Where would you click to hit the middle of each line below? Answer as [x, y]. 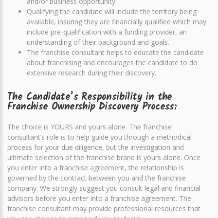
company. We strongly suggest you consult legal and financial [104, 188]
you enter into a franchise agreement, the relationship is [96, 168]
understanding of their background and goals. [98, 42]
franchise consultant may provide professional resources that [104, 209]
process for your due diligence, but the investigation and [96, 147]
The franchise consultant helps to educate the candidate [115, 52]
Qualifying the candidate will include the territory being [112, 11]
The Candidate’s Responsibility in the [90, 97]
